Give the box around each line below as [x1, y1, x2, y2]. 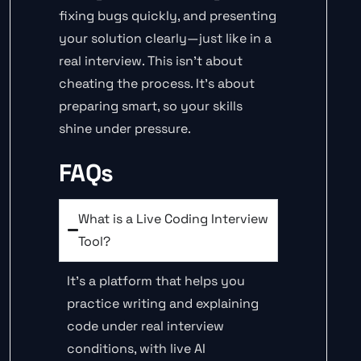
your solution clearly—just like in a [59, 29, 272, 47]
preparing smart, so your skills [59, 97, 243, 114]
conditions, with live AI [67, 339, 205, 357]
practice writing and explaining [67, 294, 259, 312]
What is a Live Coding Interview [78, 210, 269, 227]
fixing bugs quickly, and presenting [59, 6, 276, 24]
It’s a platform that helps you [67, 272, 245, 289]
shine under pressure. [59, 119, 191, 137]
